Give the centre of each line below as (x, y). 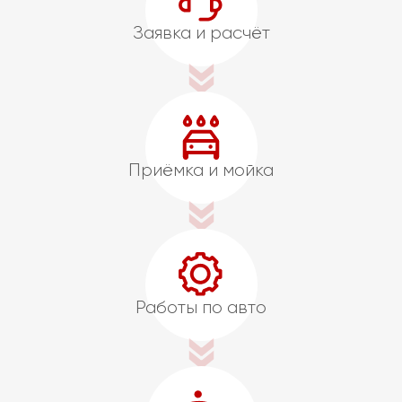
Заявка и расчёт (201, 32)
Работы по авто (201, 307)
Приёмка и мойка (201, 170)
